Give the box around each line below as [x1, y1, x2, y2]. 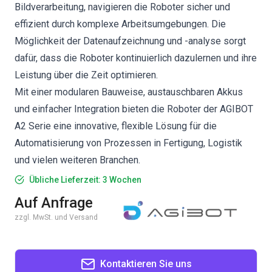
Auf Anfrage [15, 194, 93, 211]
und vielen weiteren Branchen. [15, 154, 140, 166]
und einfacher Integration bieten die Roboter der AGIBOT [15, 103, 253, 115]
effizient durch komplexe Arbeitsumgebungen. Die [15, 18, 226, 30]
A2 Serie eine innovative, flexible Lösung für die [15, 120, 217, 132]
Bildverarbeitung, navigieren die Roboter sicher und [15, 1, 230, 13]
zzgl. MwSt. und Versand [15, 213, 98, 222]
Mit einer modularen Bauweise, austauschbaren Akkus [15, 86, 243, 98]
